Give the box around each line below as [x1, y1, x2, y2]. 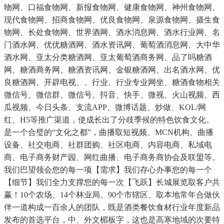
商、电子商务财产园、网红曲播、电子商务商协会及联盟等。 [4, 153, 220, 162]
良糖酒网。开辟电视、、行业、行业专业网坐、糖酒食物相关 [4, 78, 220, 87]
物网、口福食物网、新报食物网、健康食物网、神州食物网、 [4, 3, 220, 12]
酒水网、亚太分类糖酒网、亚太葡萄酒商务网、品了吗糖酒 [4, 53, 212, 62]
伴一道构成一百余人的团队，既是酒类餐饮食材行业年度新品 [4, 203, 220, 212]
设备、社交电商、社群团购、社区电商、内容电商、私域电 [4, 140, 212, 149]
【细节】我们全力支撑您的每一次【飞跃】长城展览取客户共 [4, 178, 220, 187]
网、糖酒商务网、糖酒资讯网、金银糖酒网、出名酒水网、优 [4, 65, 220, 74]
